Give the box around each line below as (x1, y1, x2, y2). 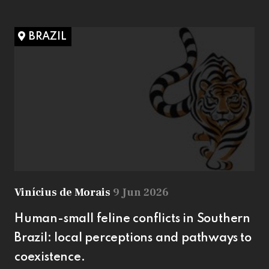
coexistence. (14, 251, 85, 264)
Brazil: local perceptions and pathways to (14, 232, 252, 244)
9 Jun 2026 (113, 185, 169, 199)
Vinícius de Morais (14, 185, 113, 199)
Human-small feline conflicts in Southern (14, 213, 250, 225)
